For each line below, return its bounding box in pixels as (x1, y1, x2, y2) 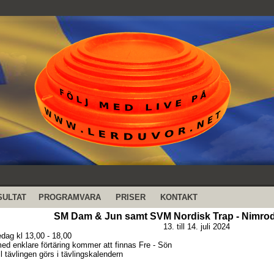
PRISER (116, 193, 146, 202)
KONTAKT (160, 193, 198, 202)
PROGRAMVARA (39, 193, 101, 202)
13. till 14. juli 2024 (163, 222, 230, 231)
